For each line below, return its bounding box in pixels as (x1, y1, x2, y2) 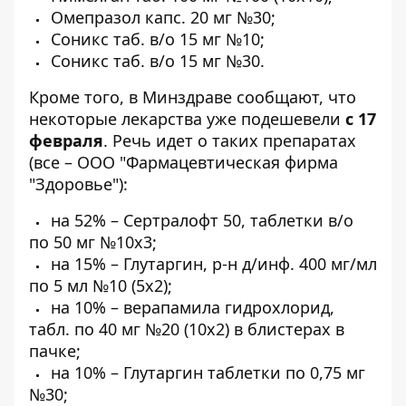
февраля (29, 130, 103, 151)
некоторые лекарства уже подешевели (29, 108, 345, 130)
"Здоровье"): (29, 173, 128, 195)
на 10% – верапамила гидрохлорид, (46, 296, 334, 318)
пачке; (29, 340, 81, 362)
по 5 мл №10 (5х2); (29, 275, 172, 296)
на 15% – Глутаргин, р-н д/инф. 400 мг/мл (46, 253, 377, 275)
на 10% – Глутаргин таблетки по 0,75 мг (46, 362, 365, 383)
